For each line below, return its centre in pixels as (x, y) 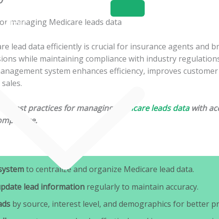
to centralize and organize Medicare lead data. (109, 169)
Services (21, 41)
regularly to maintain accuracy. (142, 186)
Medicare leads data (152, 108)
